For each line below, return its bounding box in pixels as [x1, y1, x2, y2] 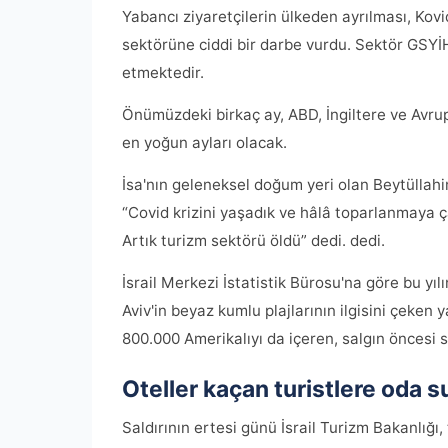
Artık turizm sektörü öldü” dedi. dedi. [122, 231, 385, 251]
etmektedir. [122, 63, 204, 83]
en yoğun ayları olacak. [122, 133, 287, 153]
